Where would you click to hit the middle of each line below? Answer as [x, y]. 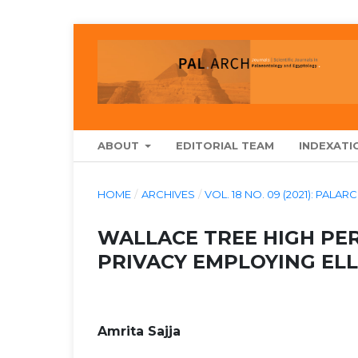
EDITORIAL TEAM [225, 145]
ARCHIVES [168, 194]
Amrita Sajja [139, 331]
